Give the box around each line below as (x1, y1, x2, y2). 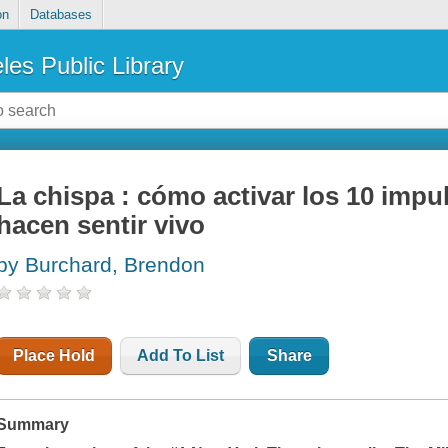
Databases (29, 7, 92, 23)
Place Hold (13, 347, 96, 365)
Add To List (137, 347, 225, 365)
